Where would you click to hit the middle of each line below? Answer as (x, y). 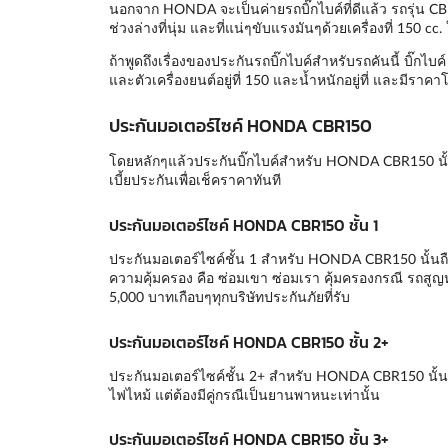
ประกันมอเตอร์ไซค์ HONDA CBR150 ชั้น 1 (243, 224)
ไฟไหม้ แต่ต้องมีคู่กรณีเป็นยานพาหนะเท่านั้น (244, 394)
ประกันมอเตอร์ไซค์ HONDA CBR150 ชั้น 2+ (248, 341)
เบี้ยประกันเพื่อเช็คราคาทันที (194, 180)
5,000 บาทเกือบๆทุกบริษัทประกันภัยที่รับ (229, 296)
